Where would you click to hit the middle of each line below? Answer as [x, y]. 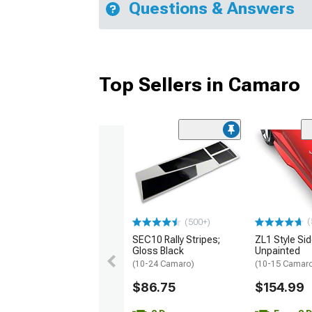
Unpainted [278, 251]
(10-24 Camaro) [163, 264]
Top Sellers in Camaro [200, 84]
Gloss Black [158, 251]
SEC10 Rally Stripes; [176, 240]
